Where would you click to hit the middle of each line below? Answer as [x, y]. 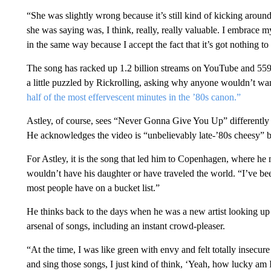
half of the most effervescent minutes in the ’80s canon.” [133, 97]
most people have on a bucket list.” [93, 188]
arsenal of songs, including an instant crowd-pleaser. [126, 226]
